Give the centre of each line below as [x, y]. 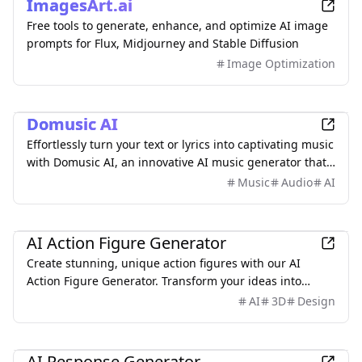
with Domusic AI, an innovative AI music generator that [177, 162]
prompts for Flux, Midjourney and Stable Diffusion [163, 43]
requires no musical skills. [97, 180]
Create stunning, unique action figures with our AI [164, 263]
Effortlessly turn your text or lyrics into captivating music [180, 144]
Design [316, 301]
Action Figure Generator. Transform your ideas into [164, 281]
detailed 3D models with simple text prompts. [150, 299]
